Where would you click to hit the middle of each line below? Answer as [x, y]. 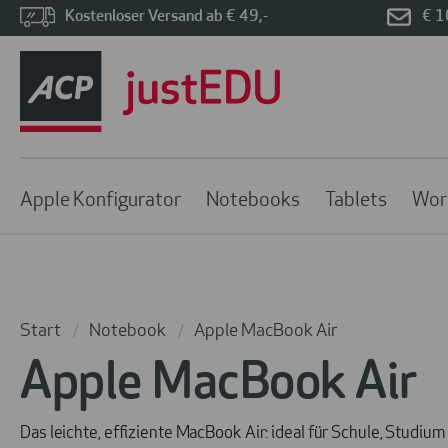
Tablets [356, 200]
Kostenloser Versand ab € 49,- [167, 17]
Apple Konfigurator [100, 200]
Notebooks [253, 200]
